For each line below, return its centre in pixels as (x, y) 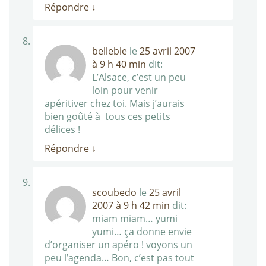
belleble (110, 51)
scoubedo (114, 193)
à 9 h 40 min (119, 64)
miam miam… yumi (135, 219)
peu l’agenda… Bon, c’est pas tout (119, 258)
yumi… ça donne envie (142, 232)
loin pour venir (125, 91)
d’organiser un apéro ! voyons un (118, 245)
